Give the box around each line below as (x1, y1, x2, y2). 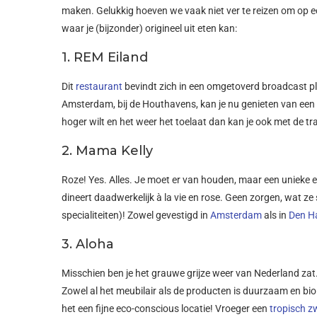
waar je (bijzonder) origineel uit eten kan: (62, 22, 237, 34)
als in (262, 209, 289, 221)
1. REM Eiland (62, 49, 148, 65)
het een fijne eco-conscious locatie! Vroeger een (62, 302, 270, 314)
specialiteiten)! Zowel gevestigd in (62, 209, 210, 221)
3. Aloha (62, 236, 114, 252)
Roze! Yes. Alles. (62, 173, 134, 185)
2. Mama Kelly (62, 142, 153, 158)
